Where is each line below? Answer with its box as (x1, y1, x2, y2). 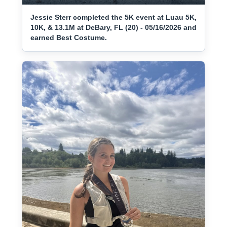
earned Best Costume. (30, 33, 107, 42)
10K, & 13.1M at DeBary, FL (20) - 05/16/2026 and (30, 23, 197, 31)
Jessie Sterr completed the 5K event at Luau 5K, (30, 13, 197, 21)
